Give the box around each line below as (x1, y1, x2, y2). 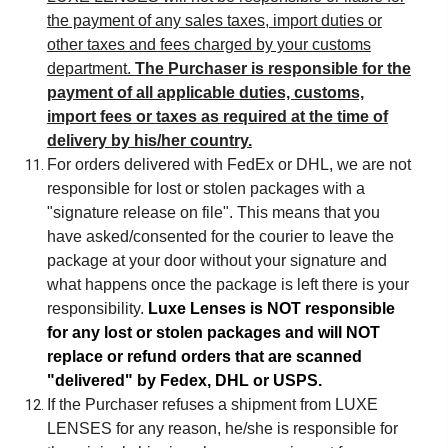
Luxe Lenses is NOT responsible (147, 300, 395, 317)
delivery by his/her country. (46, 132, 252, 149)
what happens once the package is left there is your (46, 276, 409, 293)
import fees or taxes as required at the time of (46, 108, 388, 125)
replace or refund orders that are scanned (46, 348, 362, 365)
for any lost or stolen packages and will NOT (46, 324, 380, 341)
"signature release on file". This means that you (46, 204, 380, 221)
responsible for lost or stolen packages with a (46, 180, 365, 197)
